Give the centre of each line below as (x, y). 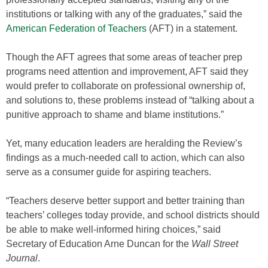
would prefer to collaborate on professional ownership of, (126, 86)
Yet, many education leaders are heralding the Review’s (124, 143)
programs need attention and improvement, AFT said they (127, 71)
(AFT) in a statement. (192, 28)
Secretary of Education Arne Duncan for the (99, 244)
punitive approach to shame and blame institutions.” (115, 115)
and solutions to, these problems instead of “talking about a (130, 100)
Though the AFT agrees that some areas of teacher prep (124, 57)
